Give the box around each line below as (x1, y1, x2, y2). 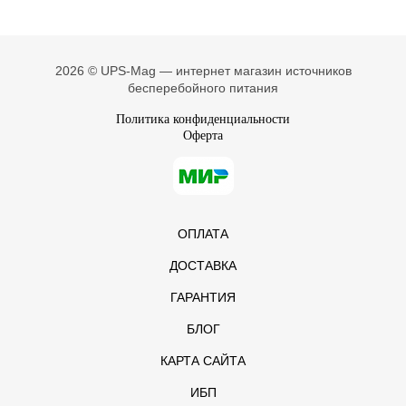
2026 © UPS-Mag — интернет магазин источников (54, 63, 352, 78)
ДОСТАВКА (169, 257, 237, 273)
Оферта (183, 128, 223, 142)
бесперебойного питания (128, 80, 278, 95)
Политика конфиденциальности (116, 111, 290, 126)
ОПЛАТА (178, 226, 228, 241)
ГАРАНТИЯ (170, 289, 236, 304)
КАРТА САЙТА (160, 353, 246, 368)
